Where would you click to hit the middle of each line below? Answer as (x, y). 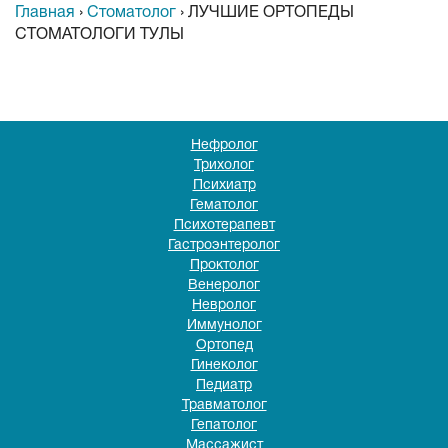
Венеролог (224, 285)
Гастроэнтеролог (224, 245)
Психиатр (224, 185)
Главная (45, 13)
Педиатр (224, 385)
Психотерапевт (224, 225)
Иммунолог (224, 325)
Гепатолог (224, 425)
